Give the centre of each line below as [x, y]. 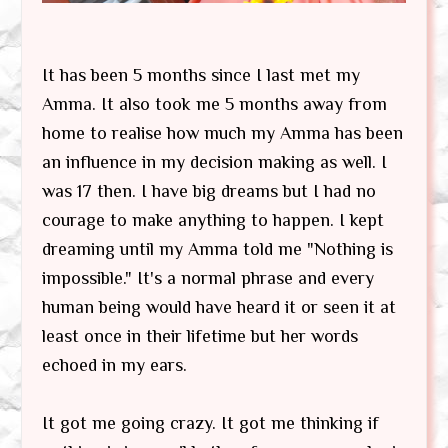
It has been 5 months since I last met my [201, 74]
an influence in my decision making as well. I [214, 161]
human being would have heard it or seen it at [219, 306]
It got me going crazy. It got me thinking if [210, 422]
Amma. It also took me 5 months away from [214, 103]
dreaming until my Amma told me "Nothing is [217, 248]
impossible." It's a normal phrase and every [208, 277]
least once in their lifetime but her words [200, 335]
